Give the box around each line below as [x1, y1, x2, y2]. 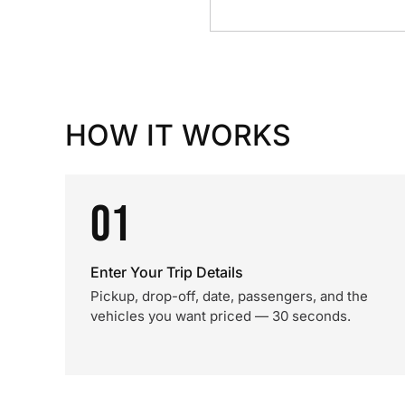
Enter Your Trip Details [90, 263, 243, 281]
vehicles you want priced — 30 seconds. [90, 307, 351, 325]
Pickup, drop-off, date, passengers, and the [90, 287, 368, 305]
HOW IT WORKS [65, 118, 291, 153]
